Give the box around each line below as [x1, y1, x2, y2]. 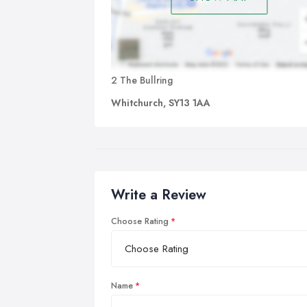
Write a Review [111, 184, 206, 205]
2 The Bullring [111, 73, 173, 87]
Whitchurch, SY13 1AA [111, 95, 210, 110]
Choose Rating [111, 214, 169, 228]
